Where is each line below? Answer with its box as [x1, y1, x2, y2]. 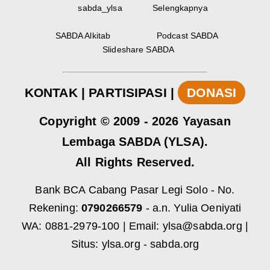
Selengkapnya [149, 2, 208, 13]
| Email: [119, 220, 163, 233]
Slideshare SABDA [99, 44, 175, 54]
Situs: [71, 238, 102, 251]
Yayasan [182, 115, 231, 128]
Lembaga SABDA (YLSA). [62, 135, 208, 149]
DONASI [187, 85, 237, 99]
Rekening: [28, 202, 81, 215]
